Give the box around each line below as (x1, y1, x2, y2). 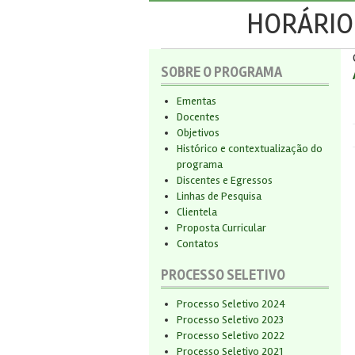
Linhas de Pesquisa (177, 189, 261, 203)
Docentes (177, 110, 219, 124)
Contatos (177, 237, 219, 250)
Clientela (177, 205, 217, 219)
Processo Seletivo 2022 (177, 329, 284, 342)
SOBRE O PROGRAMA (161, 63, 282, 81)
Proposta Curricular (177, 221, 266, 235)
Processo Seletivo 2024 (177, 297, 285, 311)
